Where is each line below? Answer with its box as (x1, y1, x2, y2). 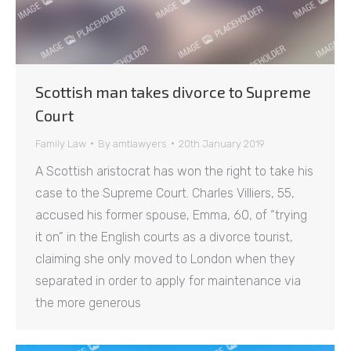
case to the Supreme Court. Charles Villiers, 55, (35, 185, 295, 201)
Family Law (35, 137, 86, 150)
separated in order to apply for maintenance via (35, 273, 301, 288)
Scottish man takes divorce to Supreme (35, 81, 311, 101)
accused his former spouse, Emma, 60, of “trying (35, 207, 307, 223)
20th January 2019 (179, 137, 265, 150)
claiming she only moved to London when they (35, 251, 295, 266)
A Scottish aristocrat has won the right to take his (35, 163, 313, 179)
